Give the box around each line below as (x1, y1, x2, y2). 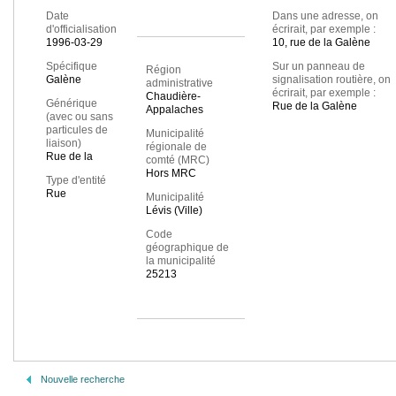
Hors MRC (145, 167, 196, 180)
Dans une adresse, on (271, 10, 378, 23)
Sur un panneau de (271, 60, 365, 73)
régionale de (145, 141, 207, 154)
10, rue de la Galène (271, 36, 370, 49)
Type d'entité (46, 174, 106, 187)
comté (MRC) (145, 154, 209, 167)
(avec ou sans (46, 110, 113, 124)
